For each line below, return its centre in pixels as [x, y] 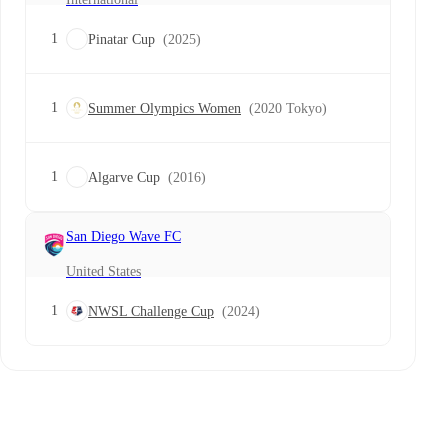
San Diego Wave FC [123, 236]
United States [103, 271]
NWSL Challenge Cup [151, 311]
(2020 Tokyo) [288, 108]
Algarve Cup [124, 177]
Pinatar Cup [121, 39]
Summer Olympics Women [164, 108]
